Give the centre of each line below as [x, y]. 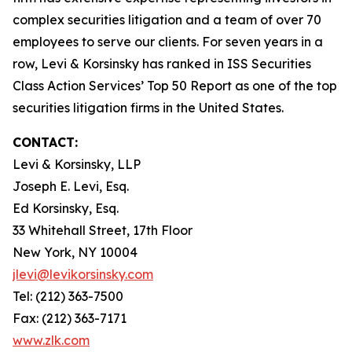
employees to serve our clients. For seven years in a [168, 42]
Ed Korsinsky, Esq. [66, 208]
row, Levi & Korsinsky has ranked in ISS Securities [162, 64]
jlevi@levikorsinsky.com [83, 274]
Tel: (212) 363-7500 [68, 296]
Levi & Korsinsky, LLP [77, 164]
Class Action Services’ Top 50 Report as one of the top [175, 86]
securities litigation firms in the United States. [148, 108]
